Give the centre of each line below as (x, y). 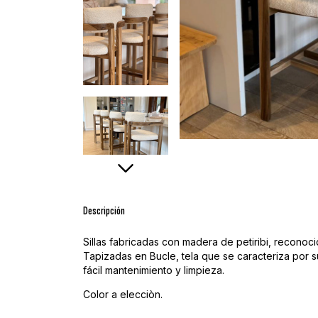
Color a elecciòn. (123, 294)
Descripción (104, 211)
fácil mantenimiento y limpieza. (154, 270)
